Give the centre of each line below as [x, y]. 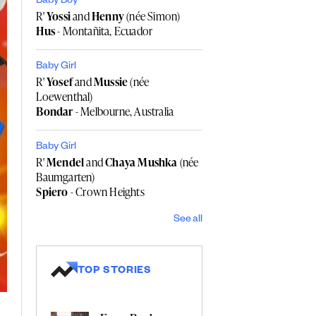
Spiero [52, 192]
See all [188, 220]
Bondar [55, 111]
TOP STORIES [115, 271]
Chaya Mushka [141, 162]
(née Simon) [152, 16]
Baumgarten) [66, 177]
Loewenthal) [65, 96]
